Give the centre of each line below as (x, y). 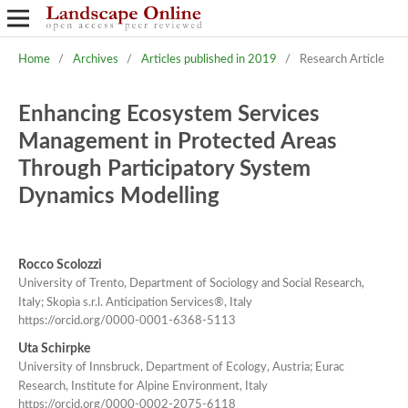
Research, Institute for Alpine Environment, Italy (143, 387)
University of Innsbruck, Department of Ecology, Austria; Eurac (181, 368)
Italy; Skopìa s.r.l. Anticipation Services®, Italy (135, 302)
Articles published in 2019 (209, 59)
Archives (95, 59)
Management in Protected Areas (177, 142)
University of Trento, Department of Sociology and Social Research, (191, 283)
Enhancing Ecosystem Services (168, 114)
